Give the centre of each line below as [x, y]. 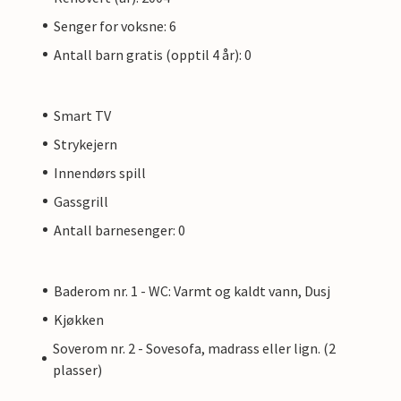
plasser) [77, 369]
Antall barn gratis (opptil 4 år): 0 [153, 54]
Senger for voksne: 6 [115, 26]
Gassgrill [81, 201]
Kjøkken [79, 319]
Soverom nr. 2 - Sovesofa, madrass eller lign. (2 [194, 348]
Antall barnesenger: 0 [119, 230]
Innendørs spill [100, 172]
